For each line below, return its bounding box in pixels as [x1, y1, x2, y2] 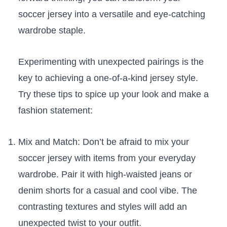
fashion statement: [18, 105, 93, 116]
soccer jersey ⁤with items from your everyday [18, 153, 196, 164]
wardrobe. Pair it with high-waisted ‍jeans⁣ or [18, 169, 192, 180]
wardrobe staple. [18, 25, 86, 36]
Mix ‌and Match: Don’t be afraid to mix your [18, 137, 189, 147]
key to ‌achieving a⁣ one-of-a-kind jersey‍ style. [18, 73, 198, 84]
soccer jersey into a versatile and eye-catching [18, 9, 205, 20]
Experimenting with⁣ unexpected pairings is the [18, 57, 204, 67]
